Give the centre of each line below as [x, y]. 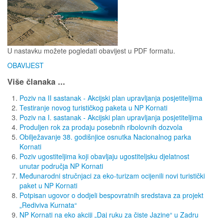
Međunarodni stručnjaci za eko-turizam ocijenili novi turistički [112, 175]
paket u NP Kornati [48, 185]
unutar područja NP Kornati [61, 166]
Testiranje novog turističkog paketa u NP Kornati [93, 107]
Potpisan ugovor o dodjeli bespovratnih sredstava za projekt [111, 195]
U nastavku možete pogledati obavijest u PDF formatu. [91, 50]
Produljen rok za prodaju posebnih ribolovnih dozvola [101, 127]
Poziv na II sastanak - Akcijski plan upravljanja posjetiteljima [111, 98]
